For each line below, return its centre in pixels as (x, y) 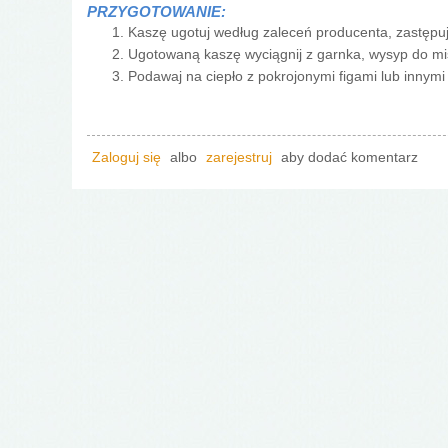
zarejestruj (239, 157)
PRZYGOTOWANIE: (158, 11)
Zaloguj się (126, 157)
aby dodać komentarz (347, 157)
